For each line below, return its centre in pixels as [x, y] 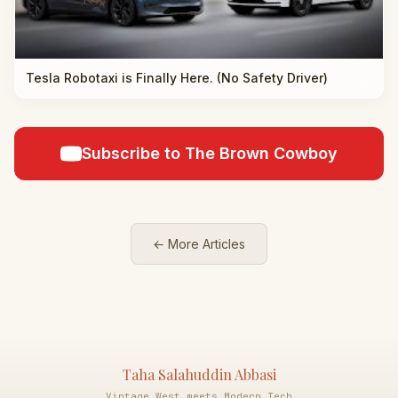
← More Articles [199, 243]
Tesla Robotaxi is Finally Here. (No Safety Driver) [177, 77]
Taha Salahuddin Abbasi [199, 374]
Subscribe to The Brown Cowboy [210, 153]
